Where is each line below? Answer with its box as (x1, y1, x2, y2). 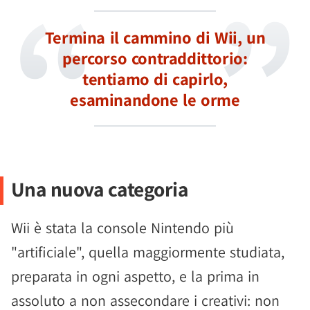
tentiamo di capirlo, (82, 68, 228, 91)
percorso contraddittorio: (62, 47, 248, 70)
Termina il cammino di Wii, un (44, 26, 266, 49)
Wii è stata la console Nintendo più (11, 218, 234, 238)
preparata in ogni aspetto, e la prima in (11, 266, 259, 286)
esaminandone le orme (70, 89, 240, 111)
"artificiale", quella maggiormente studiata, (11, 242, 284, 262)
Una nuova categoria (10, 176, 189, 203)
